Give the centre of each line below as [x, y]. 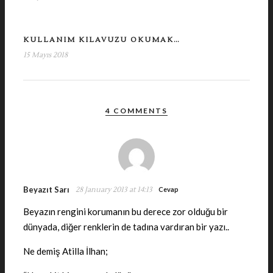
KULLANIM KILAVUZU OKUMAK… [102, 40]
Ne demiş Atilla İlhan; [66, 251]
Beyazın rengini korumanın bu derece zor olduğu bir [126, 211]
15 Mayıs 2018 [45, 55]
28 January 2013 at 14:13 [114, 190]
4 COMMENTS [136, 111]
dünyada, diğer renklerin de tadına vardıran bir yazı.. [126, 226]
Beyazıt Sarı [46, 190]
